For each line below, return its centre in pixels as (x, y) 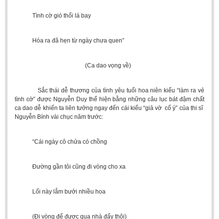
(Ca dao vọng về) (73, 66)
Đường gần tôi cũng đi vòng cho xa (70, 167)
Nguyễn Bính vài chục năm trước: (59, 117)
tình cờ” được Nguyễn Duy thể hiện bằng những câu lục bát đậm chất (109, 99)
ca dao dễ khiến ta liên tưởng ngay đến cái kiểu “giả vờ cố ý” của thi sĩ (109, 108)
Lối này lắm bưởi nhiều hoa (60, 192)
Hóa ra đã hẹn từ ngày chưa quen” (69, 41)
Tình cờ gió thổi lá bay (53, 16)
